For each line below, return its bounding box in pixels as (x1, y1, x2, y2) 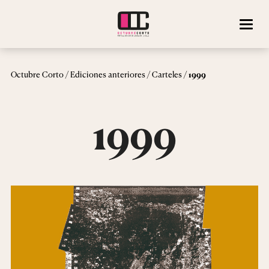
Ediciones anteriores (70, 70, 145, 79)
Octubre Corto (11, 70, 64, 79)
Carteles (152, 70, 182, 79)
